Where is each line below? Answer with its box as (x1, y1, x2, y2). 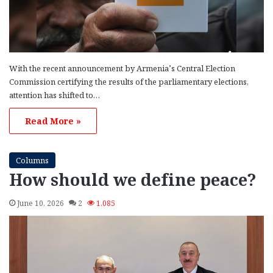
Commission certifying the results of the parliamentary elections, (9, 76, 249, 87)
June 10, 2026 (17, 197, 64, 208)
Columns (16, 154, 49, 166)
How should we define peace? (9, 168, 256, 191)
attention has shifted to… (9, 89, 100, 101)
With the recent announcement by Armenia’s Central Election (9, 62, 235, 74)
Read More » (25, 115, 81, 127)
